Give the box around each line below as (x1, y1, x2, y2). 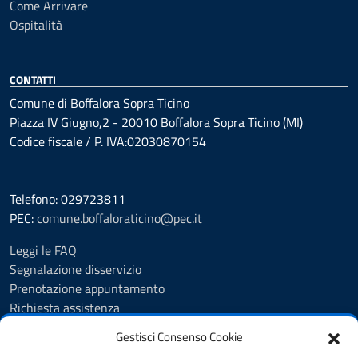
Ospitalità (10, 15, 62, 34)
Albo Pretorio (10, 317, 81, 336)
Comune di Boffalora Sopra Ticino (10, 93, 189, 113)
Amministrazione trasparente (10, 336, 169, 356)
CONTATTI (10, 71, 56, 88)
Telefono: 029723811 (10, 189, 125, 209)
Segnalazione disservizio (10, 260, 141, 279)
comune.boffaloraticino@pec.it (37, 209, 202, 228)
